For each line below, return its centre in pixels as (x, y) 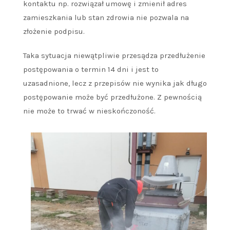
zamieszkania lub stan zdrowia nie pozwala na (106, 18)
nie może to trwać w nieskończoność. (89, 111)
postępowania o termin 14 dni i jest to (91, 70)
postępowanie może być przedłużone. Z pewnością (112, 97)
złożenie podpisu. (54, 32)
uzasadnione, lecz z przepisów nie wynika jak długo (115, 83)
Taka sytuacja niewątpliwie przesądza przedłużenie (114, 56)
